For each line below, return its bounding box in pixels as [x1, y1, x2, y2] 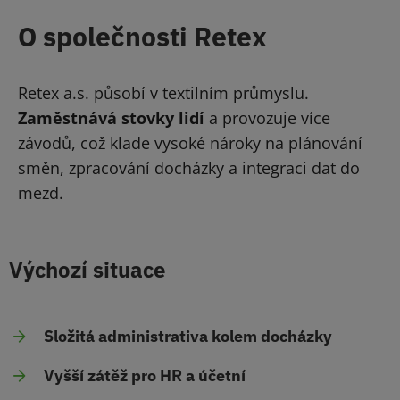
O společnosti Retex [18, 19, 267, 54]
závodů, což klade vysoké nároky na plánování [18, 132, 362, 154]
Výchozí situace [9, 255, 165, 285]
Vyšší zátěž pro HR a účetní [44, 364, 246, 386]
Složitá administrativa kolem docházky [44, 325, 332, 346]
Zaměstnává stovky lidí [18, 107, 204, 129]
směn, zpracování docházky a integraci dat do [18, 157, 360, 179]
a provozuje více [204, 107, 330, 129]
